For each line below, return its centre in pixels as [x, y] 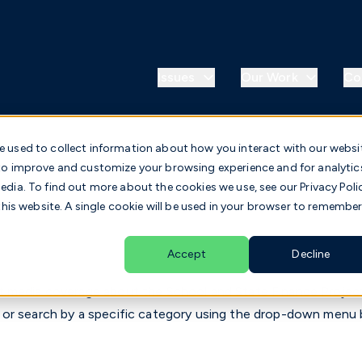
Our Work [269, 77]
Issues [176, 77]
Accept [187, 255]
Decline [311, 255]
